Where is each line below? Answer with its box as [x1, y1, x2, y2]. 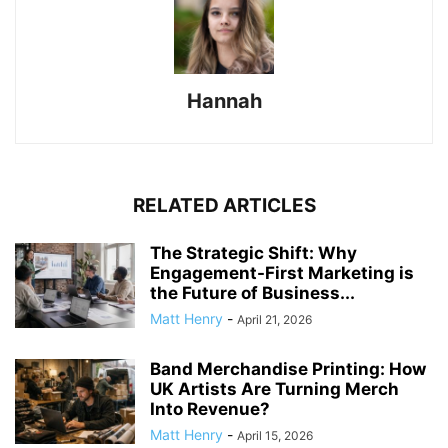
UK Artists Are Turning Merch [150, 378, 399, 399]
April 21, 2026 [237, 311, 312, 327]
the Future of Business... [150, 282, 355, 303]
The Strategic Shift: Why [150, 242, 357, 263]
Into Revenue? [150, 398, 270, 419]
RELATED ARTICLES [132, 193, 316, 217]
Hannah [186, 88, 262, 113]
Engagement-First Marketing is [150, 262, 414, 283]
